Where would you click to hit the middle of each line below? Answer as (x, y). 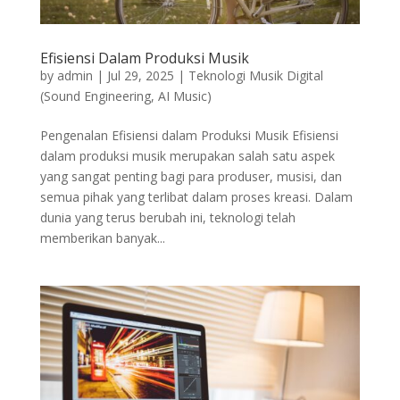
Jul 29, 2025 (140, 75)
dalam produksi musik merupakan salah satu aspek (187, 155)
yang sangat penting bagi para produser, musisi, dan (191, 176)
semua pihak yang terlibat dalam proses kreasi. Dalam (196, 196)
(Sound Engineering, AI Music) (125, 96)
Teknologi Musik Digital (255, 75)
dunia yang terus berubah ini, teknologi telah (167, 217)
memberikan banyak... (102, 237)
